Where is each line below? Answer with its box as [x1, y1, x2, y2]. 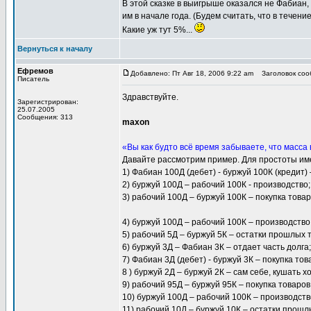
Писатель [17, 75, 49, 83]
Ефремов [17, 67, 53, 75]
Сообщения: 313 [17, 113, 73, 121]
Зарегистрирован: [17, 98, 78, 106]
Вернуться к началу [17, 44, 92, 53]
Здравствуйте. [122, 92, 178, 102]
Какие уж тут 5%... [122, 25, 194, 35]
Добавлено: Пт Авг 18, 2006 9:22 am [131, 69, 253, 77]
